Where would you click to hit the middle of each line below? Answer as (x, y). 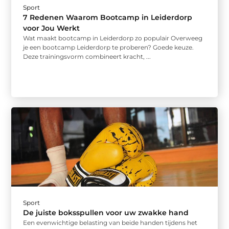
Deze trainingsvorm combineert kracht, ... (87, 56)
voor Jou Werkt (52, 28)
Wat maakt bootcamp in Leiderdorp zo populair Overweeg (113, 38)
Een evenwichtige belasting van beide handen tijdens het (110, 223)
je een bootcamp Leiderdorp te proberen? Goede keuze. (109, 47)
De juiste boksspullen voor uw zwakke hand (106, 213)
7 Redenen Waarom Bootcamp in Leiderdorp (108, 17)
